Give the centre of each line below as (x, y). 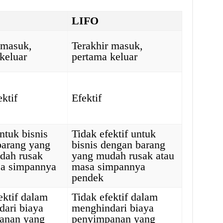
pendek (88, 177)
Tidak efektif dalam (115, 197)
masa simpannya (109, 167)
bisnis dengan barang (119, 145)
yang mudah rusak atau (123, 156)
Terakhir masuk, (108, 46)
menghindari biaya (113, 208)
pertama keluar (105, 56)
